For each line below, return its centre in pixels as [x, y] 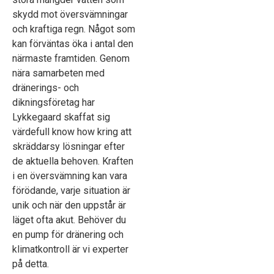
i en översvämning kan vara [70, 176]
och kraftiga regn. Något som [74, 29]
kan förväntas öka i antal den [73, 44]
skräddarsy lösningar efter [68, 147]
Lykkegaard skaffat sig [61, 117]
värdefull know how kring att [72, 132]
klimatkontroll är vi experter [70, 250]
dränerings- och [46, 88]
